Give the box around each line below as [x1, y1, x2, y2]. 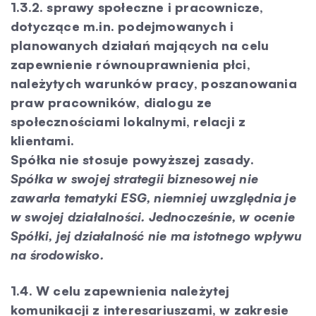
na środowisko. [11, 247, 104, 262]
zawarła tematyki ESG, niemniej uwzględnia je [11, 190, 296, 205]
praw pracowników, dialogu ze [11, 95, 212, 110]
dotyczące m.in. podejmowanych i [11, 18, 234, 34]
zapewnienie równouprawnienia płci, [11, 56, 250, 72]
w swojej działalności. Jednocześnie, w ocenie [11, 209, 296, 224]
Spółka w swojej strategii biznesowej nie [11, 171, 259, 186]
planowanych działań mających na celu [11, 37, 269, 53]
